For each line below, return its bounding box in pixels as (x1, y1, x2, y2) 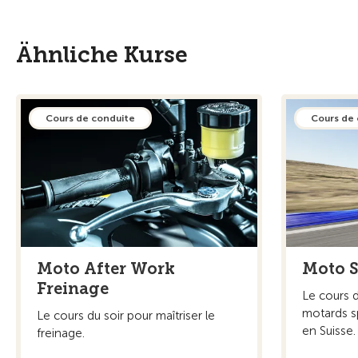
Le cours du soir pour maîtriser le (37, 308, 215, 323)
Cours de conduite (46, 113, 135, 124)
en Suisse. (302, 323, 356, 338)
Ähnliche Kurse (16, 42, 188, 68)
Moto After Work (37, 258, 175, 278)
